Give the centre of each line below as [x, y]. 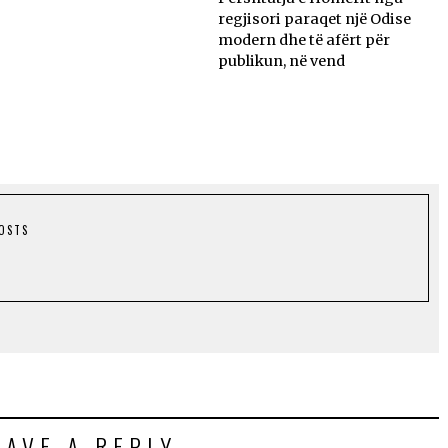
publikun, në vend [282, 61]
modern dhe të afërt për [304, 40]
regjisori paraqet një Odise [315, 19]
